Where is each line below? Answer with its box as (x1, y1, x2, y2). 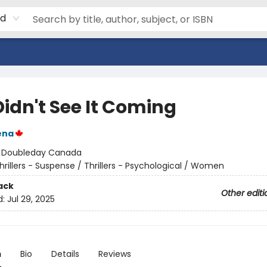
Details (51, 248, 79, 260)
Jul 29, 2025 (7, 193, 55, 206)
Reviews (98, 248, 131, 260)
